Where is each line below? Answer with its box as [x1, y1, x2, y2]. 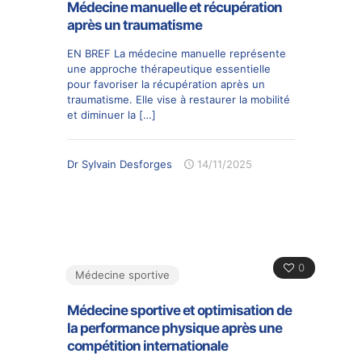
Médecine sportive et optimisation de [67, 302, 292, 318]
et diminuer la [67, 108, 136, 121]
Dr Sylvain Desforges [67, 158, 172, 170]
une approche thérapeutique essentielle [67, 62, 271, 75]
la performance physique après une [67, 320, 282, 336]
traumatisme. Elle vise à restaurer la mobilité [67, 93, 290, 106]
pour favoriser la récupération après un [67, 78, 265, 90]
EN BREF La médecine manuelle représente [67, 47, 286, 60]
